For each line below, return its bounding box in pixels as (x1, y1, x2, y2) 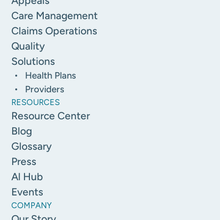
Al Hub (11, 170, 43, 183)
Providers (25, 83, 65, 95)
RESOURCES (11, 97, 60, 107)
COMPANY (11, 200, 52, 210)
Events (11, 185, 44, 198)
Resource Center (11, 109, 90, 122)
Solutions (11, 55, 55, 67)
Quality (11, 39, 45, 52)
